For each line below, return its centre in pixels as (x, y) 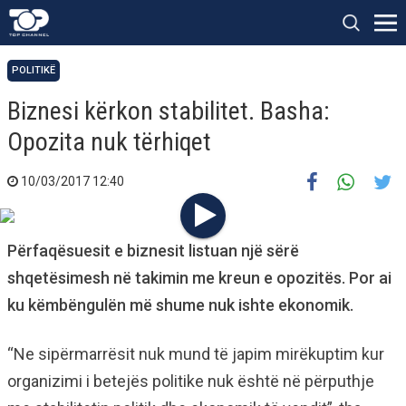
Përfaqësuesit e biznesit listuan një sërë (153, 251)
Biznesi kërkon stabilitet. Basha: (169, 111)
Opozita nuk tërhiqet (109, 142)
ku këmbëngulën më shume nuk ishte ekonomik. (180, 305)
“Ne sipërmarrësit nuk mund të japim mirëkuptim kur (196, 354)
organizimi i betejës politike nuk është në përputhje (191, 381)
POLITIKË (34, 70)
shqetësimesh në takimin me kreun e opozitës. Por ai (199, 278)
